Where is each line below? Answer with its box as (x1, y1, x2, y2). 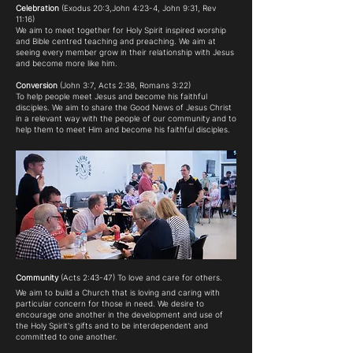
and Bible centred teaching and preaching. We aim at (16, 36, 216, 46)
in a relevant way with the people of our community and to (16, 113, 236, 123)
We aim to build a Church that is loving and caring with (16, 288, 220, 297)
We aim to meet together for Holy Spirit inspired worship (16, 25, 226, 35)
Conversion (16, 80, 58, 90)
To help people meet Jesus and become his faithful (16, 91, 207, 101)
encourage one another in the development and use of (16, 310, 223, 319)
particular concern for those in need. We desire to (16, 299, 204, 308)
